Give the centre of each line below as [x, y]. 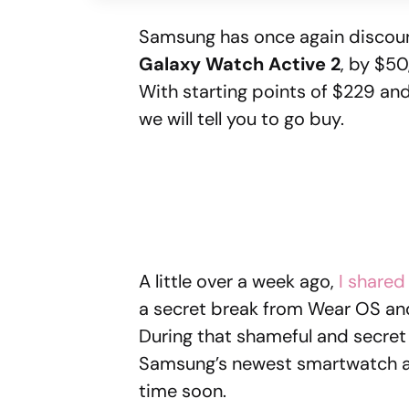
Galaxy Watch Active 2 [240, 63]
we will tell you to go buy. [241, 118]
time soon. [183, 390]
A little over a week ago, [239, 281]
